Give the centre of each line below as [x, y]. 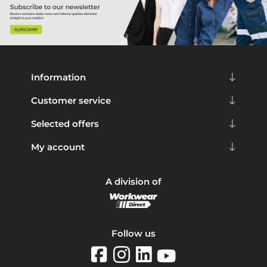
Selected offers [65, 123]
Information [58, 77]
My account [58, 147]
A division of [133, 181]
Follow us [133, 234]
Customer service [71, 100]
